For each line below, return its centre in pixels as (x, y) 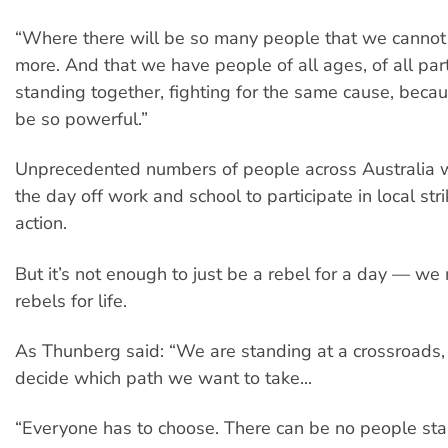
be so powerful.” (81, 118)
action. (41, 223)
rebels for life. (71, 300)
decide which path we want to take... (163, 378)
